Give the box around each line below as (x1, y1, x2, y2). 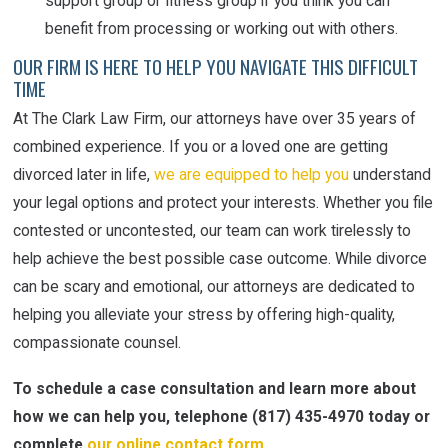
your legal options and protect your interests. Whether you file (13, 192, 434, 212)
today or (364, 407, 431, 427)
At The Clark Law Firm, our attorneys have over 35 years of (13, 108, 417, 128)
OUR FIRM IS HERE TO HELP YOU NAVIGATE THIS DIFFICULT (13, 52, 419, 80)
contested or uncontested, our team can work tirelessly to (13, 220, 412, 240)
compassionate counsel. (13, 332, 182, 352)
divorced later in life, (13, 164, 155, 184)
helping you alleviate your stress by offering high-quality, (13, 304, 396, 324)
